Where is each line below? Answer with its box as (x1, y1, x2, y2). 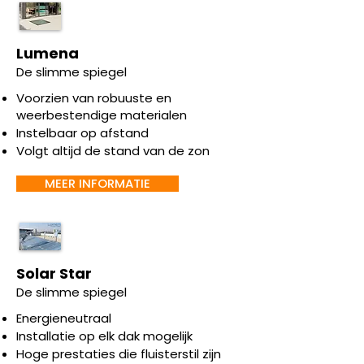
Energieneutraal (16, 310, 111, 327)
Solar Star (16, 263, 92, 284)
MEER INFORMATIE (45, 175, 150, 192)
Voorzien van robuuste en (16, 89, 171, 106)
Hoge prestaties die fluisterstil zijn (16, 345, 221, 362)
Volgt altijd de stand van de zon (16, 142, 210, 159)
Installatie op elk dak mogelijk (16, 327, 193, 344)
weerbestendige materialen (16, 106, 187, 123)
